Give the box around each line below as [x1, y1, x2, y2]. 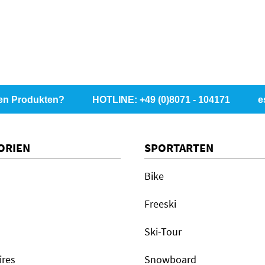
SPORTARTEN [144, 140, 214, 155]
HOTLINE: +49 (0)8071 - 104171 [92, 95, 230, 105]
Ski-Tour [144, 225, 182, 238]
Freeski [144, 197, 176, 211]
